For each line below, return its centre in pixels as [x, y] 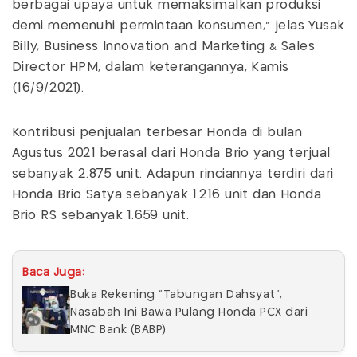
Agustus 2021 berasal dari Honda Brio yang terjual [171, 153]
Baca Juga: [53, 272]
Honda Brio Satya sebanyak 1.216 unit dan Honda [167, 194]
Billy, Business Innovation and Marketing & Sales [164, 46]
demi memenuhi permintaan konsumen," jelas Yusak [178, 25]
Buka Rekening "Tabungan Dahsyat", [177, 294]
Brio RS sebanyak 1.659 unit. [103, 215]
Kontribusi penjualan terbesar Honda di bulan [157, 132]
